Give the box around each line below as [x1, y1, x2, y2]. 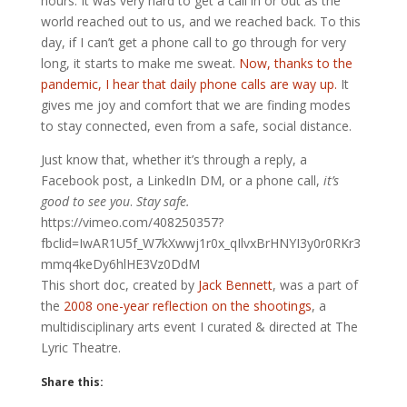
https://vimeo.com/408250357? [40, 213, 223, 232]
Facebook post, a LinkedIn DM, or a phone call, [40, 172, 323, 190]
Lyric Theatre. [40, 339, 121, 357]
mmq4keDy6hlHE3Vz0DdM [40, 255, 200, 273]
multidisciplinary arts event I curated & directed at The [40, 318, 358, 336]
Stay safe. [135, 193, 190, 211]
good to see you [40, 193, 130, 211]
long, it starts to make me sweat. [40, 55, 239, 73]
